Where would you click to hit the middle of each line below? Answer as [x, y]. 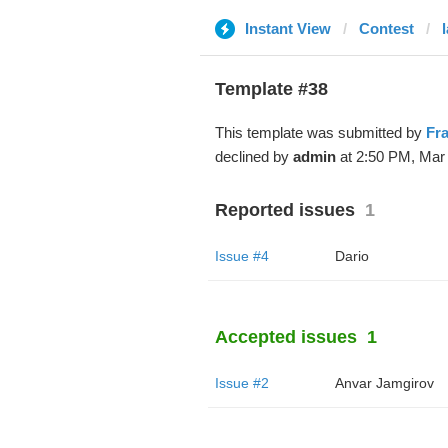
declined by [253, 156]
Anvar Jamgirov [384, 383]
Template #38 [271, 89]
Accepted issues [285, 337]
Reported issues [284, 210]
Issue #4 [241, 256]
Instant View [287, 28]
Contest [386, 28]
